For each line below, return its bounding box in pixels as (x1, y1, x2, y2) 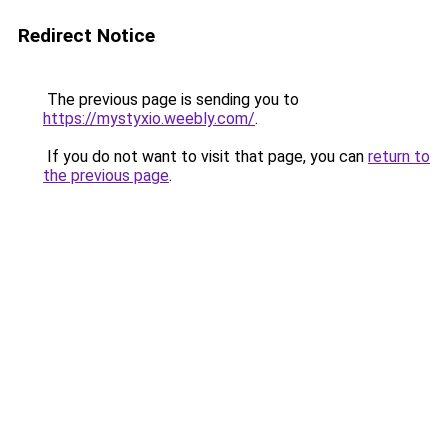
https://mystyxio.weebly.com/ (43, 109, 255, 128)
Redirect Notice (18, 24, 155, 47)
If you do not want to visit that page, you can (43, 147, 368, 166)
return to (368, 147, 430, 166)
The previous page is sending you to (43, 90, 299, 109)
